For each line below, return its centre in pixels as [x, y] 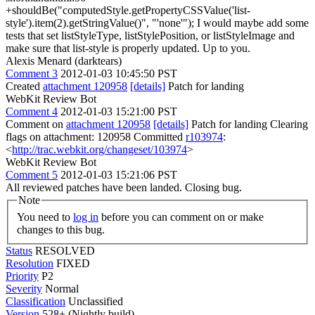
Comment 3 [32, 73]
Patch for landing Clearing [248, 124]
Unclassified [96, 301]
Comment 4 [32, 111]
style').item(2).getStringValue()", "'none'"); [100, 23]
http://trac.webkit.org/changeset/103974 [99, 149]
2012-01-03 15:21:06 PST [119, 175]
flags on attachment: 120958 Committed [96, 137]
